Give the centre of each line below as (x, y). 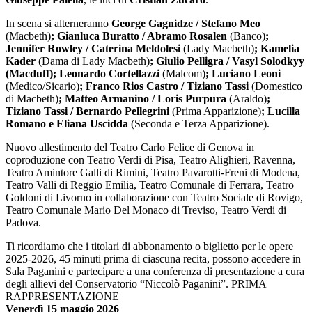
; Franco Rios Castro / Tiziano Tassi (165, 86)
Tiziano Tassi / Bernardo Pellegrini (89, 111)
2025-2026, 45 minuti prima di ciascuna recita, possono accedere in (153, 258)
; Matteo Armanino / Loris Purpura (144, 98)
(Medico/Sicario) (42, 86)
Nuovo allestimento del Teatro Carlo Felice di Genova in (130, 147)
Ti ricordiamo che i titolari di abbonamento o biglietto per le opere (149, 246)
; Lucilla (281, 111)
